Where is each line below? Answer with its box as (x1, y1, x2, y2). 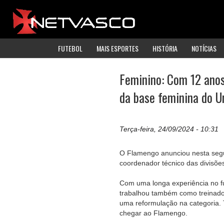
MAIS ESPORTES (96, 42, 138, 53)
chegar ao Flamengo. (119, 209, 187, 217)
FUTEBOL (58, 42, 82, 53)
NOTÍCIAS (191, 42, 216, 53)
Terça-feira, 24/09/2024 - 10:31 (119, 125, 218, 133)
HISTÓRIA (152, 42, 177, 53)
